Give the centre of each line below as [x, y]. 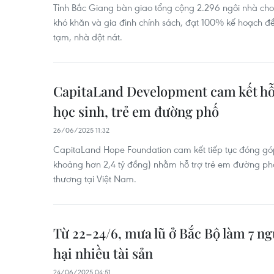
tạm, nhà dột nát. [88, 36]
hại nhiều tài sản [103, 253]
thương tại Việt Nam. [95, 178]
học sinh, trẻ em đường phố [136, 111]
